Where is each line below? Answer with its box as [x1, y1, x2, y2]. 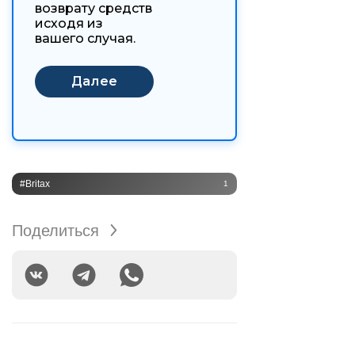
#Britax [20, 177, 50, 189]
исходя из [35, 16, 104, 32]
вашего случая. [35, 31, 136, 47]
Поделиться [12, 221, 99, 239]
